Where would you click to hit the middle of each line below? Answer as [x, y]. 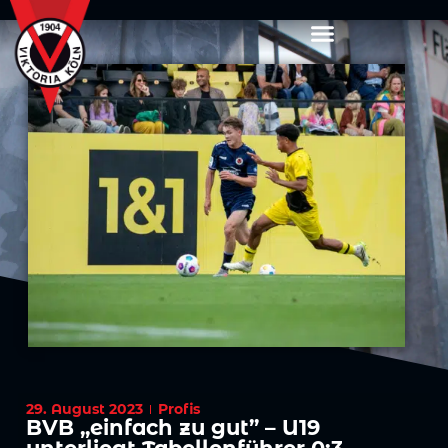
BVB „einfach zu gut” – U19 [173, 428]
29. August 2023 [85, 409]
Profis [179, 409]
